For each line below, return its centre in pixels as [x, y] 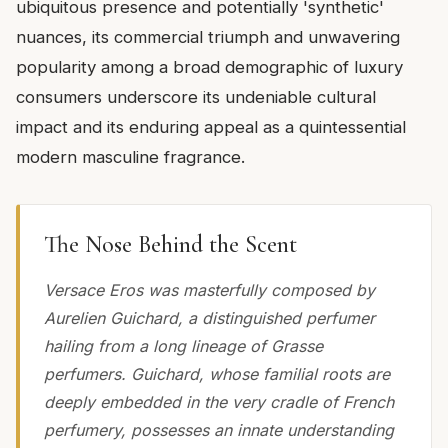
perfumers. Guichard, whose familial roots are [217, 373]
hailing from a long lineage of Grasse [183, 345]
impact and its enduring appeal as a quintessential [211, 126]
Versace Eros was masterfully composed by [209, 289]
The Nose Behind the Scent [170, 244]
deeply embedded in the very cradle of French [219, 401]
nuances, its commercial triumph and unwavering [208, 36]
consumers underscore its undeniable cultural [196, 96]
